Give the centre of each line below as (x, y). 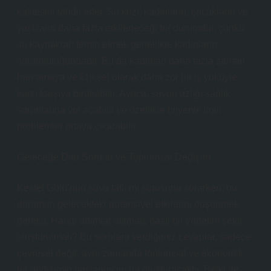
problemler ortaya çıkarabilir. (77, 126)
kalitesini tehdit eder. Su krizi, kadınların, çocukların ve (132, 12)
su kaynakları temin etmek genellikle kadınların (117, 44)
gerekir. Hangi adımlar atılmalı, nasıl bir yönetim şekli (129, 220)
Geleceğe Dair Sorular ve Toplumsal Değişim (114, 157)
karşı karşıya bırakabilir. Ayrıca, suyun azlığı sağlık (124, 93)
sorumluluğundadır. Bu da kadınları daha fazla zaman (131, 61)
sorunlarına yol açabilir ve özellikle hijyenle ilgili (119, 110)
